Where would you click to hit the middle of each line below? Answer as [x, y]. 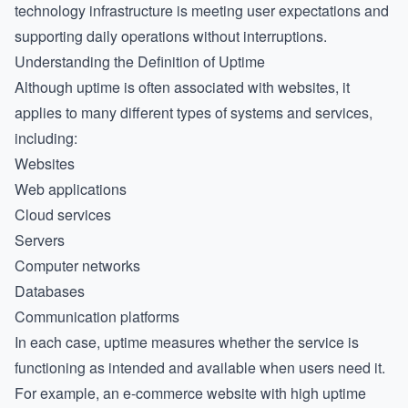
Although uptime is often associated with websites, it [182, 87]
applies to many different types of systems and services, [194, 112]
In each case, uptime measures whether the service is [187, 342]
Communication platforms [97, 316]
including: [46, 138]
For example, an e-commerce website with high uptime [190, 393]
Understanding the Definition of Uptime [140, 61]
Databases [50, 291]
